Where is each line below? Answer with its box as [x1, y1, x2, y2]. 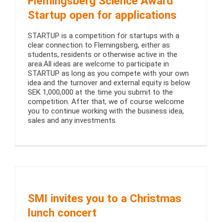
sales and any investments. [28, 116, 117, 125]
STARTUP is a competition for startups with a [28, 31, 179, 41]
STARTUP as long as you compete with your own [28, 69, 189, 78]
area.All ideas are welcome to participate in [28, 59, 169, 69]
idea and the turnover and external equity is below [28, 78, 190, 88]
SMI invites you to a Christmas [28, 191, 181, 205]
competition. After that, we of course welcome [28, 97, 184, 107]
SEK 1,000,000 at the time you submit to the [28, 88, 173, 97]
